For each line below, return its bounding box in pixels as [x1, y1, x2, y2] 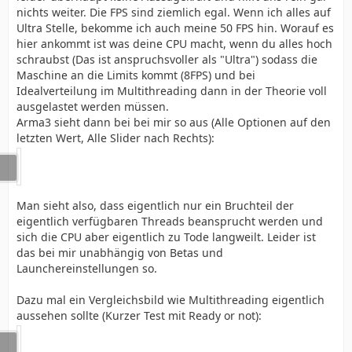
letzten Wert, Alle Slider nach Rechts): [16, 130, 214, 145]
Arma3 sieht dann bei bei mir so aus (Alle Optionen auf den [16, 115, 331, 130]
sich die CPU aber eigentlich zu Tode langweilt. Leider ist [16, 229, 316, 244]
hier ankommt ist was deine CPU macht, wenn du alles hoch [16, 36, 332, 51]
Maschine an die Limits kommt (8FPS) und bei [16, 68, 255, 82]
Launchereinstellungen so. [16, 261, 157, 276]
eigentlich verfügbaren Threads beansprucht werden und [16, 214, 323, 229]
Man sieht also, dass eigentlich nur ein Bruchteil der [16, 198, 294, 213]
